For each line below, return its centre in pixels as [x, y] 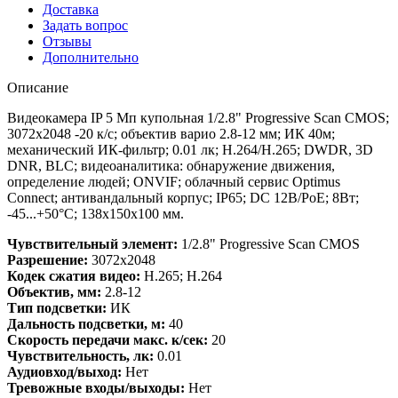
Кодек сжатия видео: [74, 275]
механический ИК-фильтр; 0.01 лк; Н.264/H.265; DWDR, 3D [190, 149]
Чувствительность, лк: [80, 355]
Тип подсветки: [57, 307]
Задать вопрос [85, 25]
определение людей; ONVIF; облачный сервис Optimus [174, 181]
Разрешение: [48, 259]
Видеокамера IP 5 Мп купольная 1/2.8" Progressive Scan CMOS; [198, 117]
